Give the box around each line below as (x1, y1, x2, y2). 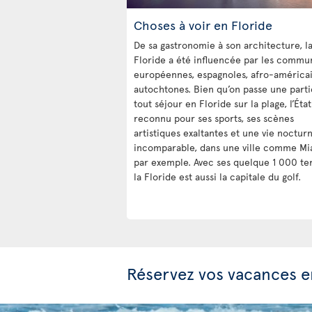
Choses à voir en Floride (134, 15, 272, 33)
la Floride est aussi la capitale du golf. (134, 169, 301, 183)
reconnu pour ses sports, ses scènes (134, 111, 294, 125)
